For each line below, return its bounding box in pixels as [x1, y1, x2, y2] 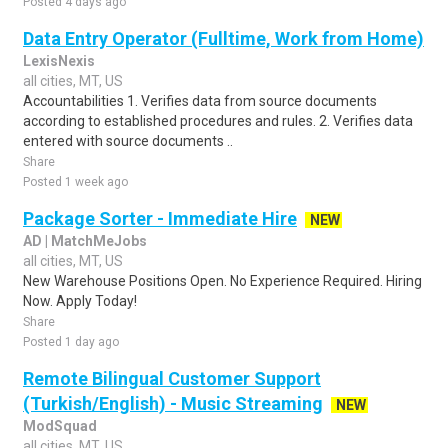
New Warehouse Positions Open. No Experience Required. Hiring [23, 273, 422, 289]
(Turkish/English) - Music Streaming [23, 393, 323, 414]
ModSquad [23, 418, 97, 434]
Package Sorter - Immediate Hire [23, 208, 297, 229]
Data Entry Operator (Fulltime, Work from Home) [23, 28, 424, 49]
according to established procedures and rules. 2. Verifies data [23, 113, 413, 129]
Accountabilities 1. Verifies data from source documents [23, 93, 377, 109]
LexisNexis [23, 53, 95, 69]
